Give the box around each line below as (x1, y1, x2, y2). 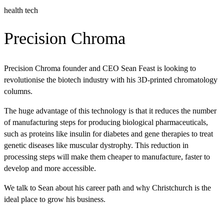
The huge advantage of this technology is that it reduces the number (4, 106, 216, 115)
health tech (4, 6, 38, 15)
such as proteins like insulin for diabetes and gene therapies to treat (4, 129, 213, 138)
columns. (4, 86, 32, 95)
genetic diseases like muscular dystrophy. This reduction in (4, 140, 188, 149)
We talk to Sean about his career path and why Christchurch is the (4, 183, 211, 192)
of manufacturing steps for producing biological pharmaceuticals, (4, 117, 208, 126)
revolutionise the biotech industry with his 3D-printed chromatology (4, 75, 217, 84)
